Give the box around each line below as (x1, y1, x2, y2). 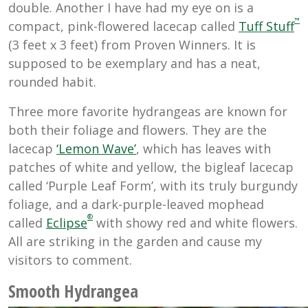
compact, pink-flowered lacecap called (8, 18, 239, 35)
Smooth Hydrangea (8, 279, 138, 303)
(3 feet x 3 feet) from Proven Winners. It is (8, 36, 256, 54)
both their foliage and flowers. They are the (8, 122, 267, 139)
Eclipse (46, 214, 87, 232)
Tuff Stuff (239, 18, 294, 35)
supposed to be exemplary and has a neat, (8, 55, 261, 72)
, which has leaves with (136, 140, 271, 157)
